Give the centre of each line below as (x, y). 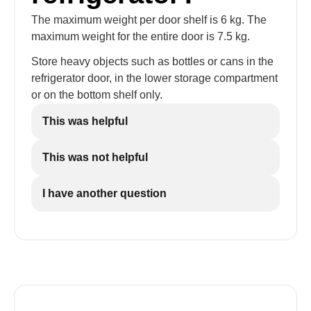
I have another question (104, 193)
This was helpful (85, 121)
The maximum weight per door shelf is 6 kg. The (149, 20)
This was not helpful (95, 157)
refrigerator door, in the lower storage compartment (154, 78)
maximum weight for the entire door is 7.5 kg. (141, 36)
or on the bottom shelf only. (97, 95)
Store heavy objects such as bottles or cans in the (152, 61)
